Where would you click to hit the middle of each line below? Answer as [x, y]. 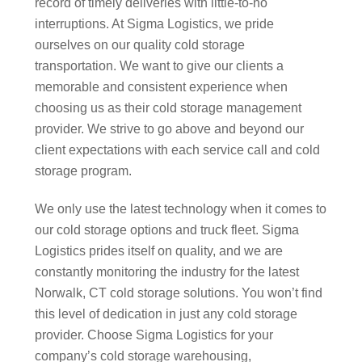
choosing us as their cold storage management [168, 108]
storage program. [83, 171]
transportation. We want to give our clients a [159, 66]
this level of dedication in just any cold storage [166, 314]
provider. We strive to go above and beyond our [169, 129]
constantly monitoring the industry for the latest [166, 272]
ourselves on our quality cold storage [139, 45]
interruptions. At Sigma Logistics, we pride [154, 24]
